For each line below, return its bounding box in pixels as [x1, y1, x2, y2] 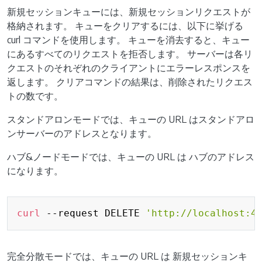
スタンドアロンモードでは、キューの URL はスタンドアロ [7, 113, 254, 125]
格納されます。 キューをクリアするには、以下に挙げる [7, 20, 243, 32]
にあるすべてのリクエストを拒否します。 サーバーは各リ [7, 48, 253, 60]
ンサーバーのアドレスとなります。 [7, 127, 157, 139]
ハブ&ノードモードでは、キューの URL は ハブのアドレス [7, 151, 254, 163]
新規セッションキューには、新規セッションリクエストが [7, 6, 250, 18]
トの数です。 [7, 90, 63, 102]
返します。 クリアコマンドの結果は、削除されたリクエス [7, 76, 253, 88]
